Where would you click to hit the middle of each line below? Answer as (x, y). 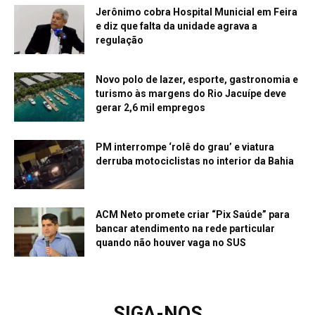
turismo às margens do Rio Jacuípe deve (191, 93)
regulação (120, 40)
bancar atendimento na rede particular (185, 228)
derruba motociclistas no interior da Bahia (195, 161)
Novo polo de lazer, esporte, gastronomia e (197, 79)
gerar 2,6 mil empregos (150, 107)
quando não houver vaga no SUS (171, 242)
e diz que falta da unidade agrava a (176, 26)
